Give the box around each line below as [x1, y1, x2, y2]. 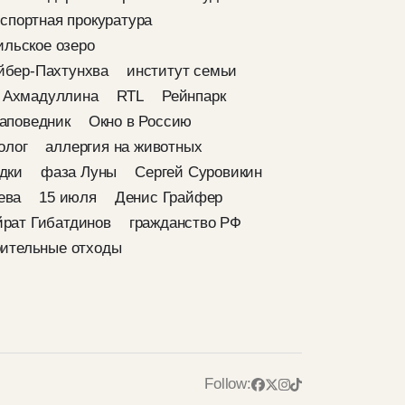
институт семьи [127, 62, 238, 80]
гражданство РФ [128, 214, 242, 231]
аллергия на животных [45, 138, 202, 155]
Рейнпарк [162, 88, 226, 105]
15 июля [39, 189, 97, 206]
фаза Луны [41, 164, 118, 181]
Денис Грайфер [114, 189, 223, 206]
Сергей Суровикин [135, 164, 263, 181]
